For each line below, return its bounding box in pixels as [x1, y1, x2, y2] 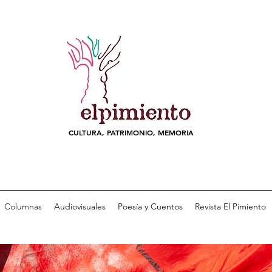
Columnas [4, 201, 42, 212]
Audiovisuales [53, 201, 106, 212]
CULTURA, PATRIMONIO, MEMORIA [69, 127, 194, 137]
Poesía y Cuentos [117, 201, 183, 212]
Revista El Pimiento [194, 201, 266, 212]
